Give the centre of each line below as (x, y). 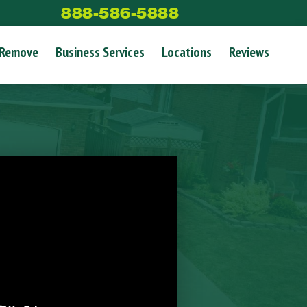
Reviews (249, 52)
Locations (187, 52)
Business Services (100, 52)
